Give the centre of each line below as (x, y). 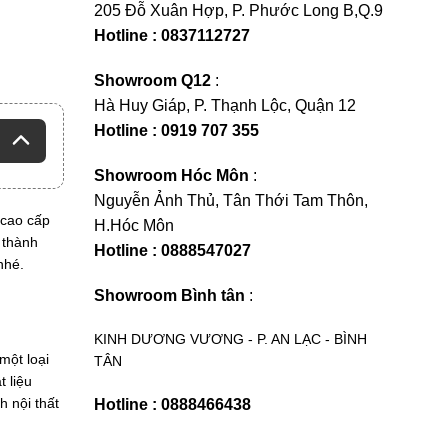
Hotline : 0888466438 (172, 404)
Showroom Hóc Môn (171, 175)
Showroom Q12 (152, 80)
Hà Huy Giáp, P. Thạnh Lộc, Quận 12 (225, 105)
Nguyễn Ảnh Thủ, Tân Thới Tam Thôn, (231, 200)
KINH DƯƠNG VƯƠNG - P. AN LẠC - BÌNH (230, 339)
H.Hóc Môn (134, 225)
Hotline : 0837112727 (172, 35)
